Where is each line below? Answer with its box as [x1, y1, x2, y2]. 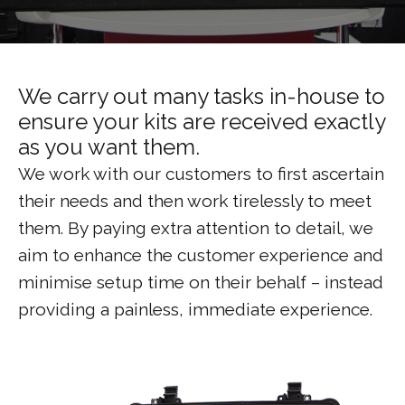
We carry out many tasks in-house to [18, 83, 385, 109]
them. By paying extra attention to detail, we [18, 218, 373, 238]
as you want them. [18, 134, 200, 160]
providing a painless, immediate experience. [18, 299, 372, 319]
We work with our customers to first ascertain [18, 164, 384, 184]
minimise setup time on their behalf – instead [18, 272, 383, 292]
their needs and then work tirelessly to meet [18, 191, 372, 211]
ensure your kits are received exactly [18, 108, 385, 135]
